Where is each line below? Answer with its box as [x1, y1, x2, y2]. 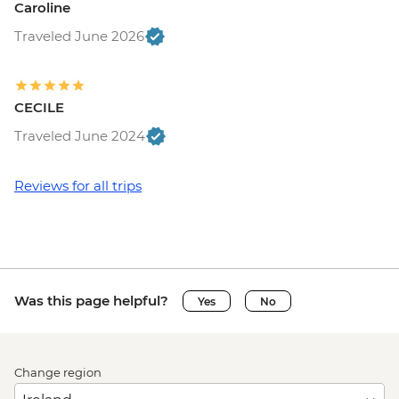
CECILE [14, 99, 64, 117]
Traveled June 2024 [14, 127, 145, 145]
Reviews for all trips [14, 177, 142, 195]
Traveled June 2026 [14, 28, 144, 45]
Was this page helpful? [14, 292, 168, 310]
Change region [14, 365, 102, 380]
